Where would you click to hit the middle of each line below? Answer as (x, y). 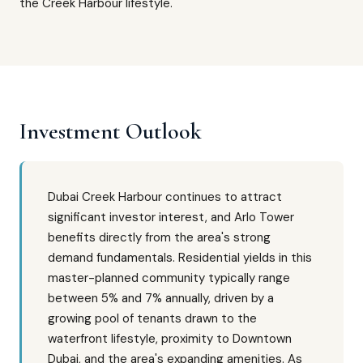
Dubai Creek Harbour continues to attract (165, 197)
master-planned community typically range (169, 278)
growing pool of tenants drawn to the (152, 318)
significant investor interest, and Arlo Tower (171, 217)
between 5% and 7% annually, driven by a (161, 298)
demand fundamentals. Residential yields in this (180, 258)
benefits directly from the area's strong (159, 237)
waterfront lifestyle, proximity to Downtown (170, 339)
